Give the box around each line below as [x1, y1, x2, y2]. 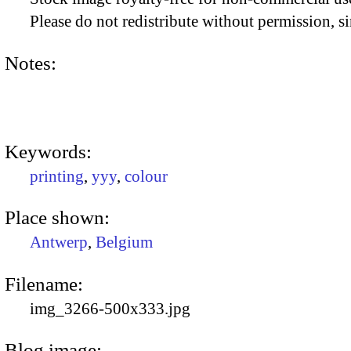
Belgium [96, 233, 153, 252]
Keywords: [5, 140, 92, 162]
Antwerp [30, 233, 88, 252]
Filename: [5, 273, 83, 295]
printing [30, 166, 84, 186]
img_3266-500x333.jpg [30, 299, 190, 318]
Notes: [5, 52, 56, 74]
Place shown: [5, 207, 110, 229]
